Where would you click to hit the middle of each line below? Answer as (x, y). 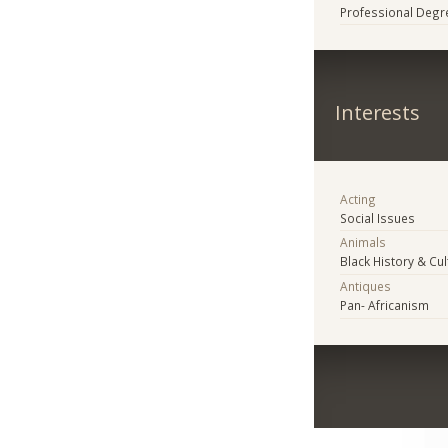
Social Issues (378, 217)
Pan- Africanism (385, 305)
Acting (358, 198)
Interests (377, 112)
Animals (363, 242)
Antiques (366, 286)
